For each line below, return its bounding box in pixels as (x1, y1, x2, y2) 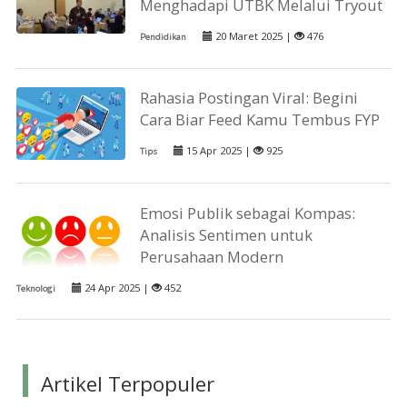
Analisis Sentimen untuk (140, 223, 313, 245)
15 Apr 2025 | (184, 144, 254, 158)
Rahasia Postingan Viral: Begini (140, 87, 359, 109)
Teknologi (15, 282, 55, 294)
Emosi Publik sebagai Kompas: (140, 202, 356, 223)
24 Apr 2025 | (81, 280, 152, 294)
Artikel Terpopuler (41, 369, 215, 398)
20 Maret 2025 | (213, 29, 295, 44)
